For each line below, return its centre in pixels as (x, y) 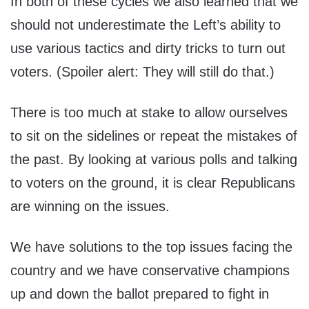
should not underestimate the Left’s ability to (146, 25)
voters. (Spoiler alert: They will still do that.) (142, 72)
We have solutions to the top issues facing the (151, 247)
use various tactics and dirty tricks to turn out (148, 49)
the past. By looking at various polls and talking (154, 160)
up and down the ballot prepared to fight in (140, 294)
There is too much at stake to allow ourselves (149, 113)
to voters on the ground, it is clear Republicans (153, 183)
